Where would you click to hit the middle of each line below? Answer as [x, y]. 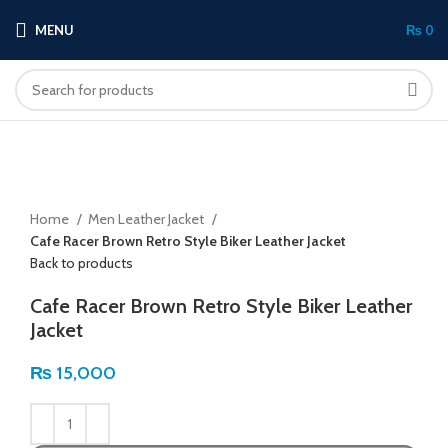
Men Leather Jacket [147, 218]
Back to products [81, 262]
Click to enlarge [76, 195]
